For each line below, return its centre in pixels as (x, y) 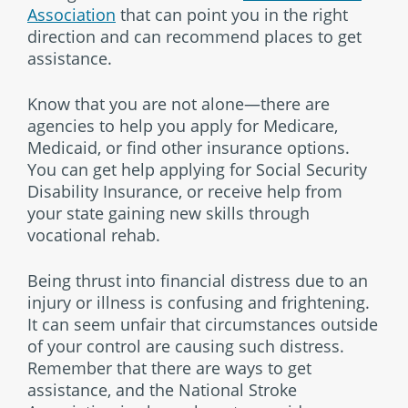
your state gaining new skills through (168, 213)
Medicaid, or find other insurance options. (189, 147)
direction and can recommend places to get (194, 36)
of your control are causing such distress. (186, 346)
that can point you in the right (232, 14)
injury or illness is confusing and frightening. (199, 302)
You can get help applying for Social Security (197, 169)
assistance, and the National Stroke (162, 389)
